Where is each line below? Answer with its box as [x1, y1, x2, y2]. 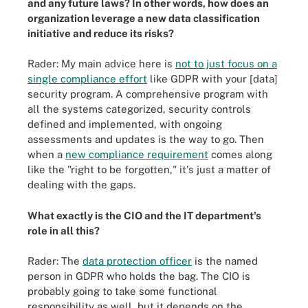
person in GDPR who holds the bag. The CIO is [27, 270, 250, 282]
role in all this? [27, 224, 100, 236]
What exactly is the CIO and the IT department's [27, 209, 261, 221]
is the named [192, 255, 258, 267]
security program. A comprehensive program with [27, 88, 268, 100]
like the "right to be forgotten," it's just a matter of [27, 164, 271, 175]
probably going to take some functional [27, 285, 217, 297]
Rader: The [27, 255, 82, 267]
